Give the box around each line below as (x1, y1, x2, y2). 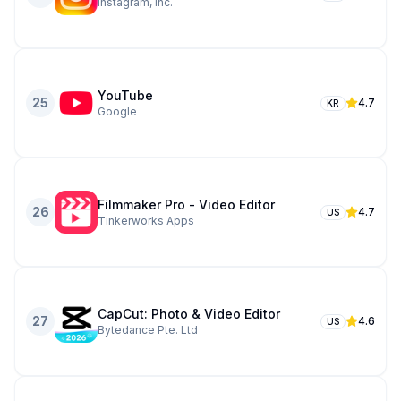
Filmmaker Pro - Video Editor (98, 197, 275, 212)
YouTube (98, 88, 153, 103)
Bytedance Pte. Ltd (98, 323, 198, 337)
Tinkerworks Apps (98, 214, 194, 227)
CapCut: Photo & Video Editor (98, 306, 280, 321)
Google (98, 105, 137, 118)
